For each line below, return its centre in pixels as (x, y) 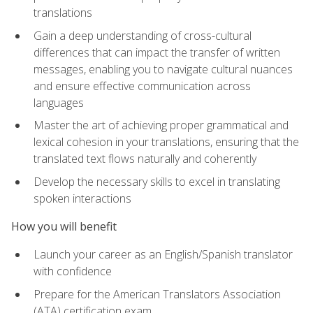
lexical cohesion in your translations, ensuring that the (166, 142)
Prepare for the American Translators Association (157, 294)
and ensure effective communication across (142, 86)
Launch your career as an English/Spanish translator (163, 255)
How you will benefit (64, 227)
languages (59, 102)
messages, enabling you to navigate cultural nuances (163, 69)
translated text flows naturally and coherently (145, 159)
